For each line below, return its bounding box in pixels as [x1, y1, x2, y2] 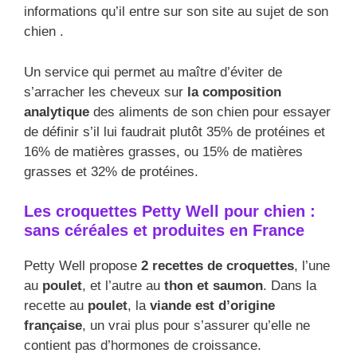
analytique [24, 104, 89, 120]
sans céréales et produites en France [24, 222, 304, 240]
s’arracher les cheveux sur [24, 84, 187, 100]
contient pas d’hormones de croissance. [24, 338, 261, 354]
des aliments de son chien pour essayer [89, 104, 331, 120]
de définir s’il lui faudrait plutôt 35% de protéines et [24, 124, 325, 139]
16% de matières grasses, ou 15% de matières [24, 143, 303, 159]
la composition [187, 84, 281, 100]
